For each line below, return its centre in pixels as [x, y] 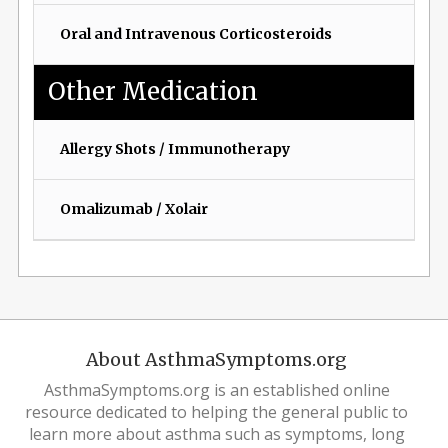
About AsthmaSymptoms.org [216, 360]
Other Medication [153, 92]
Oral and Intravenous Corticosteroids [195, 34]
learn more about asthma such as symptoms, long [216, 434]
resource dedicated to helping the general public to [216, 412]
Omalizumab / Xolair [133, 208]
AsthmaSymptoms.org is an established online [216, 390]
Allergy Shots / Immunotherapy [174, 148]
